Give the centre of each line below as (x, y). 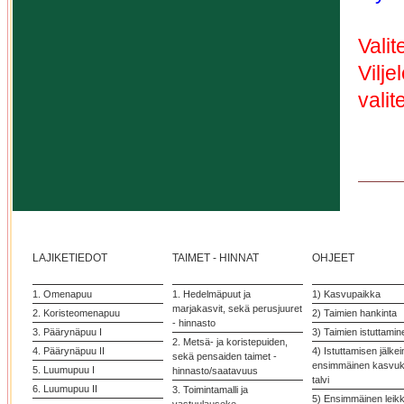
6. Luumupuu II (65, 389)
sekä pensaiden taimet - (225, 356)
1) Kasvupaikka (346, 294)
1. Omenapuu (62, 294)
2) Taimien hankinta (354, 313)
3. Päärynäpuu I (67, 332)
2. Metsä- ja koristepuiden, (230, 342)
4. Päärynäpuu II (69, 351)
